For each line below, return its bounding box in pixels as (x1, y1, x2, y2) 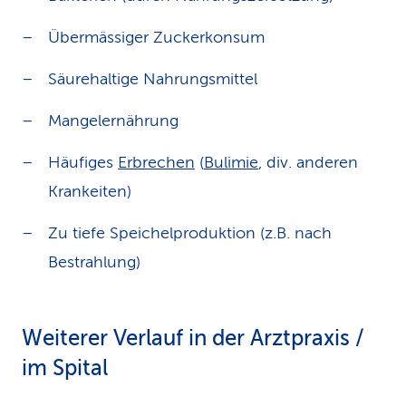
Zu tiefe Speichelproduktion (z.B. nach (48, 224, 332, 242)
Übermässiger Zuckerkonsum (48, 28, 265, 46)
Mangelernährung (48, 111, 179, 130)
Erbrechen (118, 153, 195, 171)
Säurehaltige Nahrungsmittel (48, 70, 257, 88)
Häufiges (48, 153, 118, 171)
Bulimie (204, 153, 258, 171)
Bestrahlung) (48, 253, 140, 271)
